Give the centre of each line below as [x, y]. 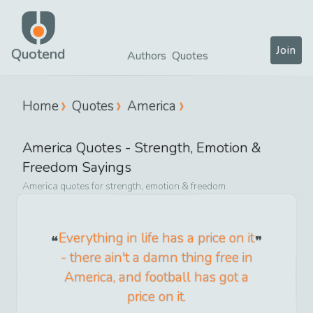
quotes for [82, 186]
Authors [147, 56]
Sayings [105, 167]
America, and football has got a [156, 277]
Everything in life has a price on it [156, 238]
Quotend [38, 54]
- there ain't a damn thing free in [156, 257]
